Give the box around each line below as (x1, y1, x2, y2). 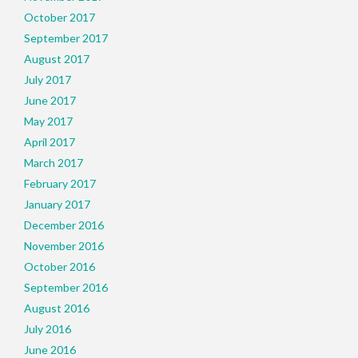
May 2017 (24, 114, 73, 128)
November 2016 (24, 239, 104, 253)
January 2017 (24, 197, 90, 211)
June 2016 (24, 343, 76, 356)
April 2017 (24, 135, 75, 149)
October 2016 (24, 260, 95, 273)
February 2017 (24, 177, 96, 190)
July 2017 (24, 73, 71, 86)
